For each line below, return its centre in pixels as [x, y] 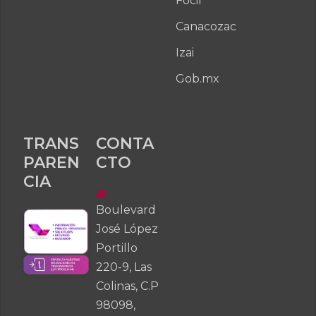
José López [127, 229]
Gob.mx [197, 78]
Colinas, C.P [127, 286]
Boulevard [126, 209]
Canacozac [206, 26]
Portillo [117, 248]
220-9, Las [124, 267]
